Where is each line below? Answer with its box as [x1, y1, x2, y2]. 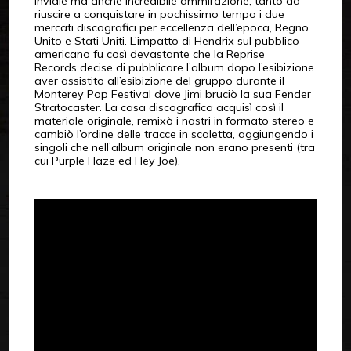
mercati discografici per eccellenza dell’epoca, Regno [34, 20, 309, 34]
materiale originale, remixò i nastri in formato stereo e [34, 113, 314, 128]
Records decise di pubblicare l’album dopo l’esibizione [34, 60, 314, 74]
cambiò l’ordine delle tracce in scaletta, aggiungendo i [34, 126, 313, 141]
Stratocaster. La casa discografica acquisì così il [34, 100, 284, 114]
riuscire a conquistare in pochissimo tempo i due [34, 6, 284, 21]
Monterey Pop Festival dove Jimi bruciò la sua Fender [34, 86, 311, 101]
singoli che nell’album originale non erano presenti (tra [34, 139, 315, 154]
